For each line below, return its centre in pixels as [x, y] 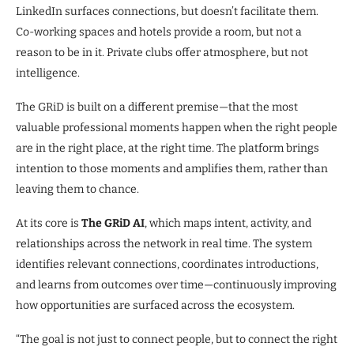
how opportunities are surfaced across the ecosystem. [155, 305]
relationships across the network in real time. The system [164, 243]
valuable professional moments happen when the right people [177, 127]
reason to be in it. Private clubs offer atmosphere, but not [162, 52]
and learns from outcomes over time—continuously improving [176, 284]
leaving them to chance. [77, 189]
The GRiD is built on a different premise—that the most [157, 107]
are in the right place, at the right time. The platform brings [168, 148]
